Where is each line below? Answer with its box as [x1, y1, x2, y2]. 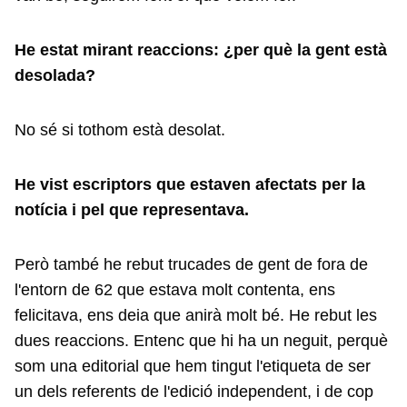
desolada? [15, 66, 95, 84]
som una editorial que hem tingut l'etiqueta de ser [15, 357, 371, 375]
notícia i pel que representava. [15, 201, 253, 219]
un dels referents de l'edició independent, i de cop [15, 382, 373, 401]
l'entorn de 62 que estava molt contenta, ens [15, 281, 335, 299]
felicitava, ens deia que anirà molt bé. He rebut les [15, 306, 377, 324]
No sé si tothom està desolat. [15, 121, 230, 139]
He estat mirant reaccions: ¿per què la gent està [15, 41, 387, 59]
